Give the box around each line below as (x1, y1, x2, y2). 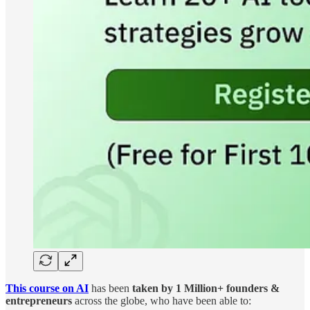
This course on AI (6, 282, 89, 295)
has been (89, 282, 132, 295)
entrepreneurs (6, 295, 72, 307)
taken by (132, 282, 173, 295)
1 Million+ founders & (176, 282, 280, 295)
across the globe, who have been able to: (72, 295, 251, 307)
